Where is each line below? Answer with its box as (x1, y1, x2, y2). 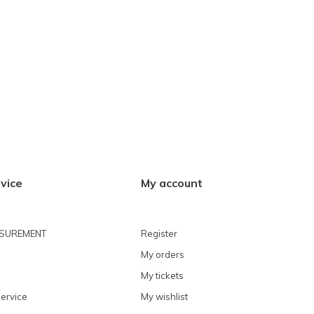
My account (141, 176, 203, 191)
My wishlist (141, 290, 188, 302)
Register (141, 227, 177, 239)
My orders (141, 248, 184, 260)
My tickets (141, 269, 184, 281)
